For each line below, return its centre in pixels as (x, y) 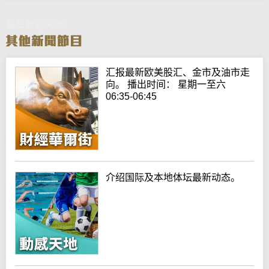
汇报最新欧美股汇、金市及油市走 (178, 73)
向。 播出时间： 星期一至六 (166, 85)
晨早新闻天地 (35, 25)
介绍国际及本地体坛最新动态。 (173, 177)
